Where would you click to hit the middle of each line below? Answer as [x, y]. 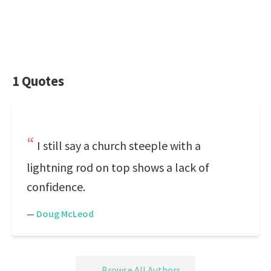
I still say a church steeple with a [119, 145]
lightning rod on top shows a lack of [118, 167]
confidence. [56, 187]
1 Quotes [38, 81]
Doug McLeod [65, 214]
